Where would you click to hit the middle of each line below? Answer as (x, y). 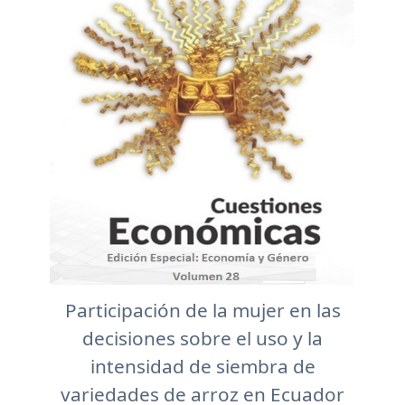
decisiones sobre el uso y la (202, 338)
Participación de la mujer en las (202, 310)
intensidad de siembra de (202, 366)
